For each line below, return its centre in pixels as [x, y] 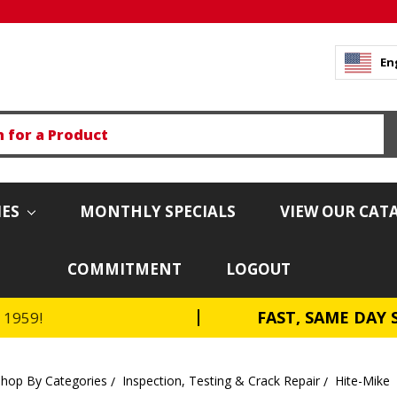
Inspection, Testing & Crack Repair [221, 380]
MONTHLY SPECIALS [157, 211]
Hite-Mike [362, 380]
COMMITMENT [125, 269]
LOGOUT [258, 269]
